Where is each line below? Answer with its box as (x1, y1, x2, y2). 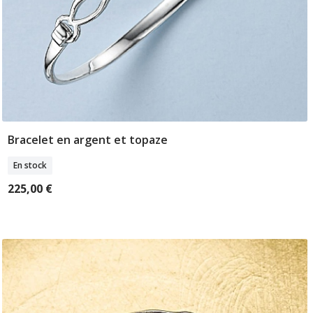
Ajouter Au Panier (108, 133, 201, 150)
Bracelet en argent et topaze (7, 132, 168, 148)
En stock (13, 159, 47, 172)
